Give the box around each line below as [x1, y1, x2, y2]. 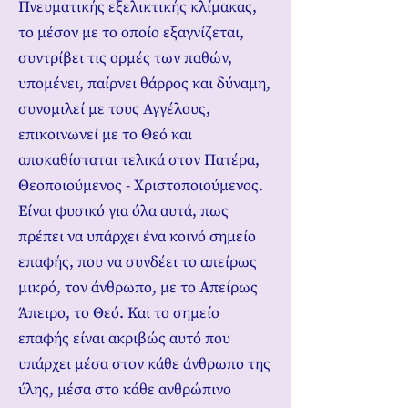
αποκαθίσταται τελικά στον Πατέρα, [18, 150, 260, 170]
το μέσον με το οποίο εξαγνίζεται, [18, 23, 244, 43]
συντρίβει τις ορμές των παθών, [18, 48, 232, 68]
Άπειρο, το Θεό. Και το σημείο [18, 303, 219, 323]
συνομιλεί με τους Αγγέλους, [18, 99, 210, 119]
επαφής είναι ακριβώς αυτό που [18, 329, 230, 349]
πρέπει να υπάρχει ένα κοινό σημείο [18, 227, 256, 247]
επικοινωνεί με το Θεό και [18, 125, 192, 145]
